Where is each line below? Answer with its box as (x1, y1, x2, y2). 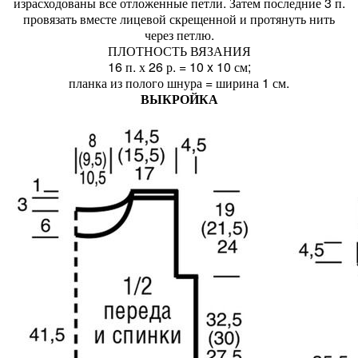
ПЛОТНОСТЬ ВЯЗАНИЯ (107, 42, 251, 60)
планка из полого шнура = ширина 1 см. (69, 74, 289, 92)
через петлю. (144, 26, 214, 44)
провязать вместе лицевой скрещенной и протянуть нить (23, 10, 335, 28)
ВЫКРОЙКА (140, 89, 218, 108)
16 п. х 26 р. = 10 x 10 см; (107, 58, 251, 76)
